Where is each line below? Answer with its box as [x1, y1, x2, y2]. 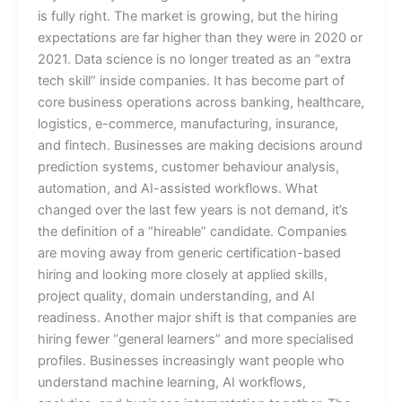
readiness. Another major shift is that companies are [37, 309, 356, 326]
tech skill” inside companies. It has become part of [37, 72, 345, 89]
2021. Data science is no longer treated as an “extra [37, 50, 351, 67]
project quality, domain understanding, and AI [37, 287, 315, 304]
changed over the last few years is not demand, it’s [37, 201, 348, 218]
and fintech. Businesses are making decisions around [37, 136, 363, 153]
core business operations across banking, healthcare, [37, 93, 364, 110]
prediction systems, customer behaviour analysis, [37, 158, 339, 175]
